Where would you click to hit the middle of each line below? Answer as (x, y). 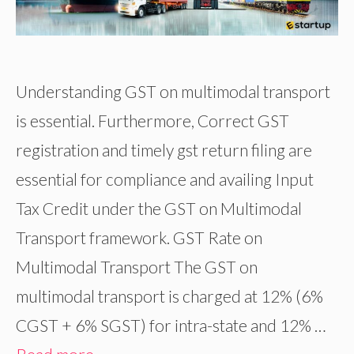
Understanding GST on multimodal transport (173, 92)
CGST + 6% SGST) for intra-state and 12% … (171, 326)
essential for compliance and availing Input (165, 179)
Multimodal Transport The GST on (137, 267)
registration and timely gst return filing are (164, 150)
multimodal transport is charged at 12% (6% (169, 296)
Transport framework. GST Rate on (139, 238)
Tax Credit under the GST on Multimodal (159, 209)
